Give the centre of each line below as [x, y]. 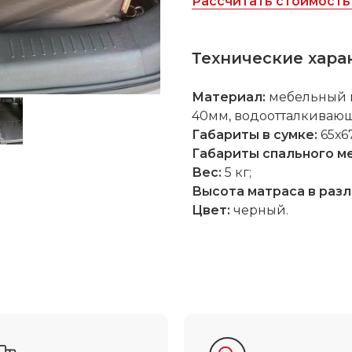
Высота [220, 192]
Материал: [229, 97]
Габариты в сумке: [255, 135]
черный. [259, 211]
